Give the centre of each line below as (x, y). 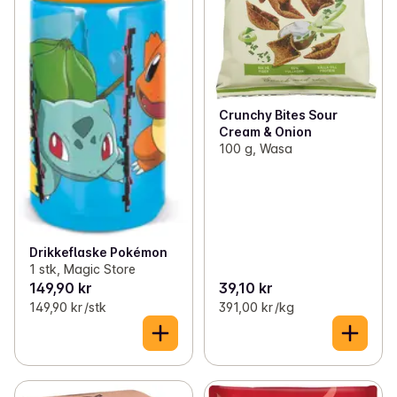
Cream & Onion (265, 131)
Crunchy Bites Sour (278, 114)
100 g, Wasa (255, 148)
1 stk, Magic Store (82, 269)
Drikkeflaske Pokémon (98, 253)
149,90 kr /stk (68, 307)
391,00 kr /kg (256, 307)
